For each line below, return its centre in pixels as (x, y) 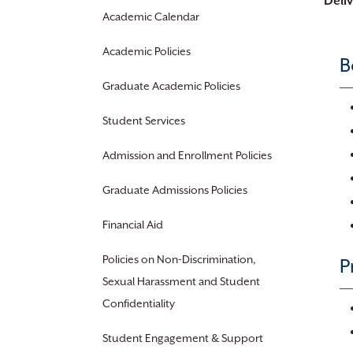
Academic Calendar (151, 17)
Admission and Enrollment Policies (187, 155)
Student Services (144, 121)
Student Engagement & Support (183, 338)
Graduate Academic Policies (171, 86)
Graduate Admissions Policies (175, 190)
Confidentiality (139, 303)
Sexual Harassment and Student (181, 281)
